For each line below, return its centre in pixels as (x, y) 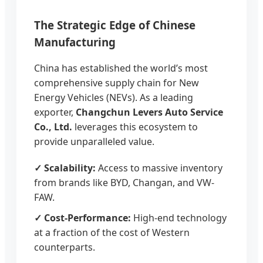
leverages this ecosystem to (135, 127)
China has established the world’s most (121, 68)
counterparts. (65, 247)
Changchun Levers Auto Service (149, 112)
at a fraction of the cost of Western (112, 233)
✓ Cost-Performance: (82, 218)
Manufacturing (75, 42)
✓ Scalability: (65, 168)
